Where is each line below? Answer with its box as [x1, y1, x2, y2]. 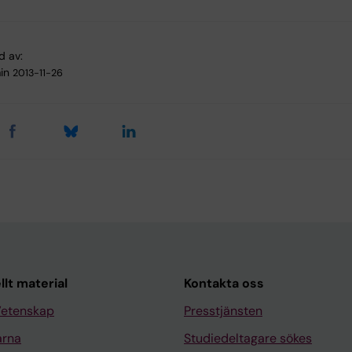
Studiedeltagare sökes [184, 330, 312, 347]
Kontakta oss [184, 275, 264, 292]
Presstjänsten [184, 302, 262, 320]
